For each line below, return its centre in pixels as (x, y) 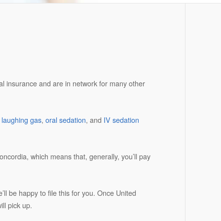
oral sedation (65, 120)
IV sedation (121, 120)
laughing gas (21, 120)
